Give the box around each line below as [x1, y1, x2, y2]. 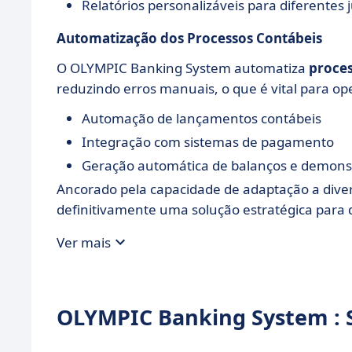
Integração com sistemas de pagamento [82, 133, 334, 151]
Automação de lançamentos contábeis [82, 109, 321, 127]
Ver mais [57, 233, 111, 251]
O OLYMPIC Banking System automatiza [57, 59, 309, 77]
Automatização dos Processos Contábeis [57, 29, 322, 47]
